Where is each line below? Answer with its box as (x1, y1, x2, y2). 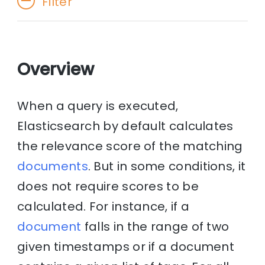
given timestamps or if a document (17, 238, 235, 256)
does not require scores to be (17, 178, 199, 195)
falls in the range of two (81, 218, 230, 235)
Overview (17, 57, 95, 81)
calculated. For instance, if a (17, 198, 190, 215)
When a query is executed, (17, 98, 179, 115)
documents (17, 158, 88, 175)
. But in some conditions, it (88, 158, 246, 175)
